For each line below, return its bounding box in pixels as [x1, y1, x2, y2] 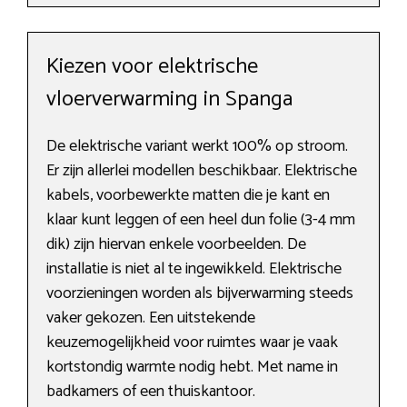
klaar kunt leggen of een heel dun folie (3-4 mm [46, 206, 355, 234]
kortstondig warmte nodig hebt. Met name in [46, 353, 338, 382]
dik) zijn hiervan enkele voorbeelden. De [46, 231, 306, 259]
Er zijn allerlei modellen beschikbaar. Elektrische [46, 157, 357, 185]
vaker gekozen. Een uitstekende [46, 304, 255, 333]
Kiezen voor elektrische [46, 49, 258, 85]
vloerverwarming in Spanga [46, 82, 293, 118]
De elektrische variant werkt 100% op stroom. [46, 133, 348, 161]
